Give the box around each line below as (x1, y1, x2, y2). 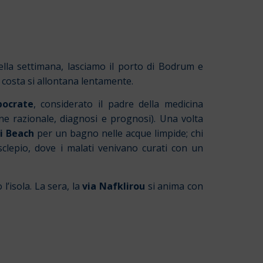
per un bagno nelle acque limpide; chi (34, 127, 204, 140)
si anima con (145, 179, 204, 193)
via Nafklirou (82, 179, 146, 193)
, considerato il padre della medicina (33, 97, 203, 111)
